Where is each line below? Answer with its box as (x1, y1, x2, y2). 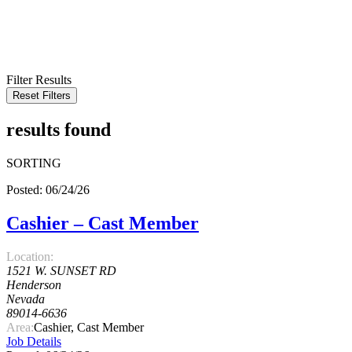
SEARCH (13, 46, 55, 59)
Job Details (6, 334, 61, 348)
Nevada (6, 291, 45, 306)
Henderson (6, 277, 61, 291)
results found (6, 119, 111, 141)
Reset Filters (13, 90, 71, 102)
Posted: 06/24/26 (6, 183, 90, 197)
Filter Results (6, 73, 71, 87)
